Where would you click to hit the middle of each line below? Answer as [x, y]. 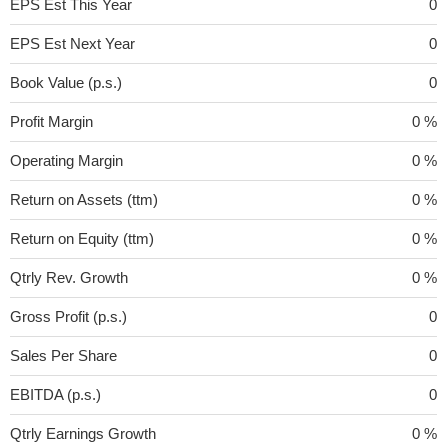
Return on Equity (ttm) [82, 238]
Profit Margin [51, 121]
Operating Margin [66, 160]
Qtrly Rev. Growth [69, 277]
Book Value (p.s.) [66, 82]
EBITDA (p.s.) [55, 394]
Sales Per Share [63, 355]
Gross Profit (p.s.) [68, 316]
